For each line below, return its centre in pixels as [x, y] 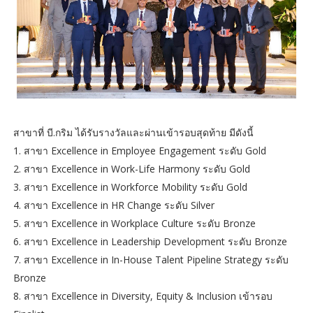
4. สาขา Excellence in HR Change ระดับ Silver [114, 205]
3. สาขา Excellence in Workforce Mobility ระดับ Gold [130, 187]
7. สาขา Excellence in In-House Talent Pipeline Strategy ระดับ [151, 260]
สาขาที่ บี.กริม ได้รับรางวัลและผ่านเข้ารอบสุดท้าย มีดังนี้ [133, 133]
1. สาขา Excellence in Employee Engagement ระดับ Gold [139, 151]
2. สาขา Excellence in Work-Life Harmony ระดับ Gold [131, 169]
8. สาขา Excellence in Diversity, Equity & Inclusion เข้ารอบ [143, 296]
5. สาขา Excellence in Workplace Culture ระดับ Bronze [134, 224]
